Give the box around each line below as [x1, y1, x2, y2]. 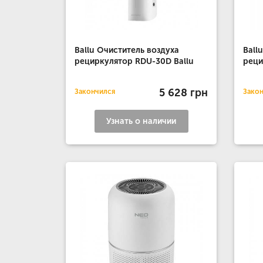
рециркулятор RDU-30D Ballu [75, 56, 194, 66]
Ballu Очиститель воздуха [75, 45, 179, 55]
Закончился [75, 87, 115, 96]
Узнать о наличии [106, 116, 177, 126]
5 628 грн [159, 86, 208, 99]
